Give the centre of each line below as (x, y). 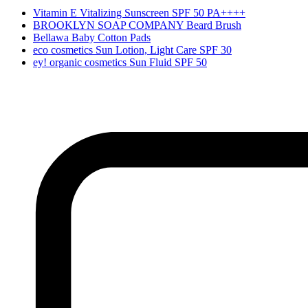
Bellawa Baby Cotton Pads (92, 37)
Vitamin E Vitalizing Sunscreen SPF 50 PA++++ (139, 12)
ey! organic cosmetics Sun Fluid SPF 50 (120, 62)
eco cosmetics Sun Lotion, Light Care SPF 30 (132, 49)
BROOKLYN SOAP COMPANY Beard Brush (137, 25)
